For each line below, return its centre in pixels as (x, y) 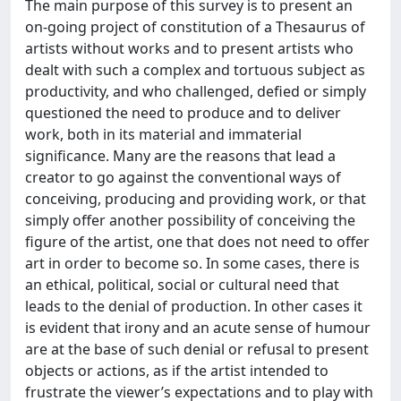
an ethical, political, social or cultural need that (182, 285)
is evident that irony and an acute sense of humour (198, 328)
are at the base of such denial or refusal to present (197, 349)
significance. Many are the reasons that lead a (180, 156)
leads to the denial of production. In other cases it (194, 306)
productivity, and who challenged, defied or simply (196, 91)
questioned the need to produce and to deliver (183, 113)
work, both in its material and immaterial (163, 134)
